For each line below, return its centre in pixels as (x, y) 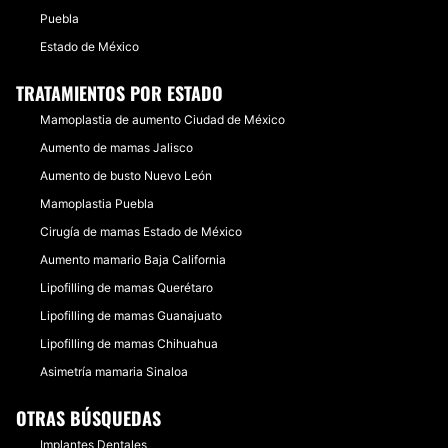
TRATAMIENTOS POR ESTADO (119, 93)
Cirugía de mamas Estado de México (141, 231)
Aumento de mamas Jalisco (116, 147)
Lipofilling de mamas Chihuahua (129, 343)
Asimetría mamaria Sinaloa (114, 371)
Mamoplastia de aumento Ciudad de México (162, 119)
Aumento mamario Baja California (133, 259)
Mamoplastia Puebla (97, 203)
